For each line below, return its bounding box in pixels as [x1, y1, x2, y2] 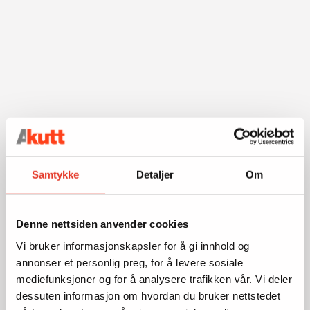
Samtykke [31, 168, 80, 181]
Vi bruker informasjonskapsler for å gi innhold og [16, 239, 250, 252]
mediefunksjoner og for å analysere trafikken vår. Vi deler [16, 273, 292, 285]
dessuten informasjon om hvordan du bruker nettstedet [16, 289, 280, 302]
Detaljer [136, 168, 174, 181]
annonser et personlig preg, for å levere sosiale [16, 256, 243, 268]
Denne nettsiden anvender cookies [16, 217, 188, 230]
